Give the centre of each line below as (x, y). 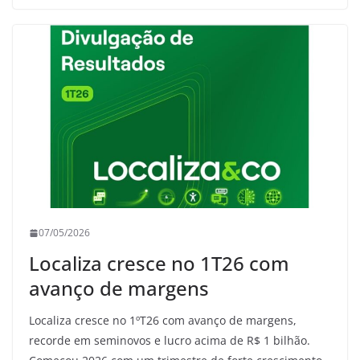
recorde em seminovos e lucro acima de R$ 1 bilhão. (170, 341)
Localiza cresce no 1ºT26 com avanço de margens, (163, 321)
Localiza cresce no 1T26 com (159, 264)
